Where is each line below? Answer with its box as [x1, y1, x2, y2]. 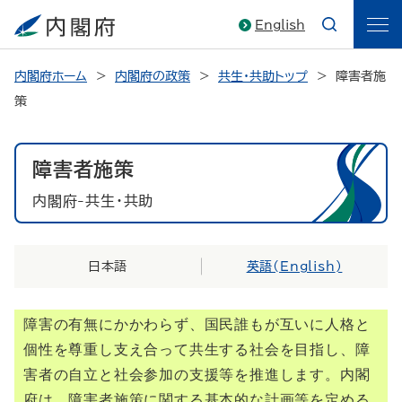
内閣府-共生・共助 [32, 194, 154, 208]
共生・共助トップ [218, 70, 308, 83]
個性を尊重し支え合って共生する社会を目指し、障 [23, 342, 371, 357]
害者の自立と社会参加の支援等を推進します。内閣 [23, 367, 371, 382]
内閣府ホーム [14, 70, 87, 83]
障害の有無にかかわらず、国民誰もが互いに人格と [23, 317, 371, 332]
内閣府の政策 [115, 70, 190, 83]
